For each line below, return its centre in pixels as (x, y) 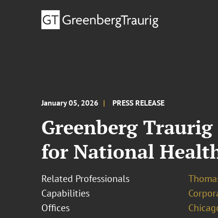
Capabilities (66, 193)
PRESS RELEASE (139, 103)
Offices (56, 208)
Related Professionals (86, 179)
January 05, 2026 (70, 103)
